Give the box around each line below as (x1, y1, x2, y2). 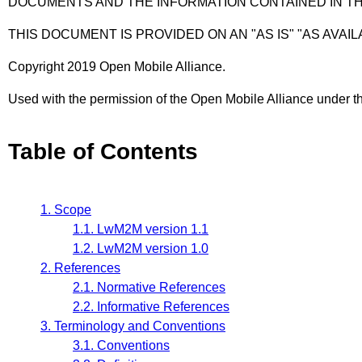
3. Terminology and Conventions (40, 319, 225, 334)
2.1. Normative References (73, 280, 225, 295)
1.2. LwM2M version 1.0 (73, 242, 208, 256)
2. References (40, 261, 120, 276)
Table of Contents (8, 139, 198, 164)
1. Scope (40, 203, 91, 217)
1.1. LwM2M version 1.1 (73, 222, 208, 237)
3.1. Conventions (73, 339, 170, 353)
